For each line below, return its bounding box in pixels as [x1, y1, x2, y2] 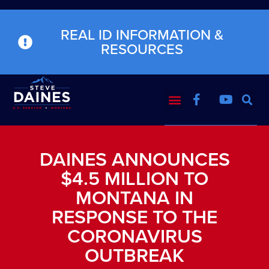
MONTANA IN [76, 183, 193, 212]
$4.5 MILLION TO [61, 163, 208, 193]
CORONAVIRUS [67, 221, 202, 250]
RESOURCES [100, 38, 183, 60]
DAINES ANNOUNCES [39, 144, 230, 174]
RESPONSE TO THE [52, 202, 217, 231]
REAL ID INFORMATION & [60, 24, 223, 46]
